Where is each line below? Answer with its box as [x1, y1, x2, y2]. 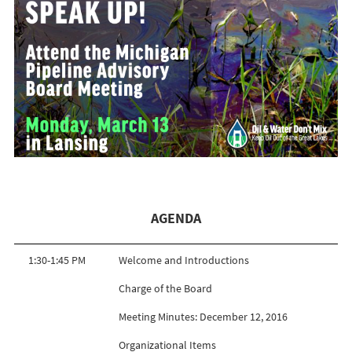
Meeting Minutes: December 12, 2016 [119, 309, 288, 324]
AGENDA [151, 208, 201, 228]
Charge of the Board [119, 280, 212, 296]
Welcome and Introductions [119, 251, 249, 268]
